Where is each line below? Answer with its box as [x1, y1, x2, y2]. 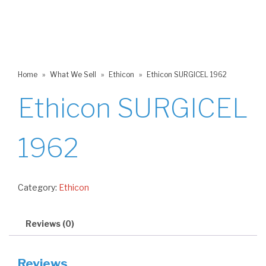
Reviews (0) [26, 218, 74, 229]
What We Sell [50, 70, 96, 79]
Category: [18, 182, 59, 192]
